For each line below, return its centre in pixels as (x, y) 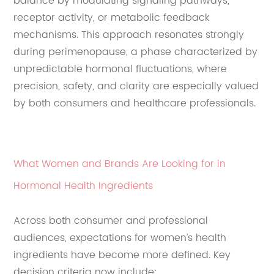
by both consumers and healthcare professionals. (135, 104)
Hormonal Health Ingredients (83, 186)
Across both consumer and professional (111, 221)
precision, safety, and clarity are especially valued (136, 87)
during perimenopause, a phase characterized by (136, 52)
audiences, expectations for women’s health (120, 238)
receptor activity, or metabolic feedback (112, 18)
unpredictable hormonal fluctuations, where (120, 69)
